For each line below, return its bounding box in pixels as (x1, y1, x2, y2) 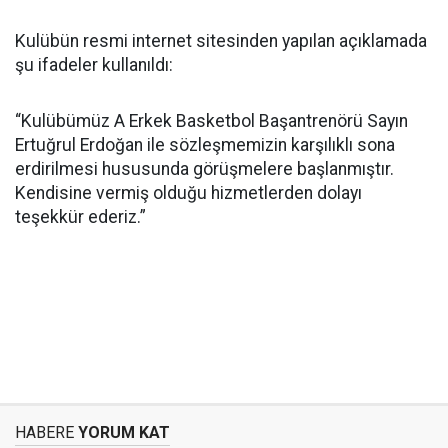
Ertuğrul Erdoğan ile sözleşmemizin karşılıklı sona (15, 135, 395, 155)
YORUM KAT (74, 423, 170, 442)
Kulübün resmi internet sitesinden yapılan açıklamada (15, 31, 427, 51)
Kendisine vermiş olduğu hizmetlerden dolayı (15, 183, 362, 203)
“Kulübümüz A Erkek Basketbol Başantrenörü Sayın (15, 111, 408, 131)
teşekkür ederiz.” (15, 207, 146, 227)
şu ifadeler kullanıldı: (15, 55, 173, 75)
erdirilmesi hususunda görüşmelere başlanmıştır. (15, 159, 394, 179)
